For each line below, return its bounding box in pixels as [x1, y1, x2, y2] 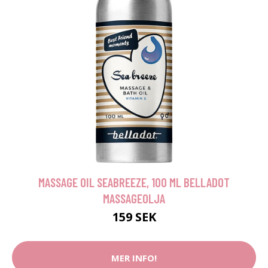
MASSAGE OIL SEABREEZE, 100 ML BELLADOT [38, 175, 230, 190]
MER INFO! [111, 251, 157, 264]
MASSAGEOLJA [103, 191, 165, 206]
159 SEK [112, 209, 156, 225]
